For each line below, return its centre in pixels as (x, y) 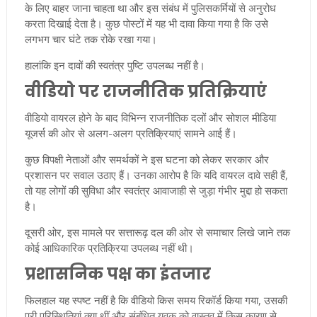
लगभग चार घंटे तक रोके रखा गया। (91, 39)
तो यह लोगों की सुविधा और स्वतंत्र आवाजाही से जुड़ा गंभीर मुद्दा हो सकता (156, 191)
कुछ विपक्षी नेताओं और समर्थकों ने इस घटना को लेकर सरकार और (146, 160)
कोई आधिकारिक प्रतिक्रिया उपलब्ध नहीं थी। (109, 248)
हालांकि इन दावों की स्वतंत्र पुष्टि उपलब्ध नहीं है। (115, 65)
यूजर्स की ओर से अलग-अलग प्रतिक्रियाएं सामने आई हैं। (131, 133)
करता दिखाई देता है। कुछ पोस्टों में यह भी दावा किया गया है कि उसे (146, 24)
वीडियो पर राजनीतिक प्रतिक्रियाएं (145, 92)
